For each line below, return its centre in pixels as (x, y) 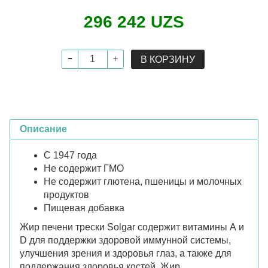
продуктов (66, 194)
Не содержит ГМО (84, 168)
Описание (43, 129)
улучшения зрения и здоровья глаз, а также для (126, 253)
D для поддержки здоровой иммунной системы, (125, 240)
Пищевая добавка (84, 208)
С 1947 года (70, 155)
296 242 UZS (134, 22)
